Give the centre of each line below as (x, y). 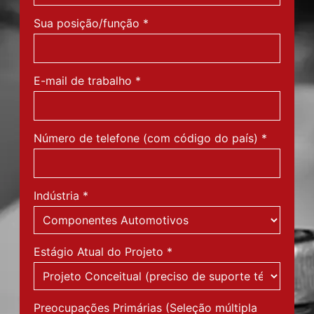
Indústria (56, 196)
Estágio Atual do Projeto (98, 252)
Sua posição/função (87, 23)
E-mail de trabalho (83, 81)
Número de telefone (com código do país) (146, 138)
